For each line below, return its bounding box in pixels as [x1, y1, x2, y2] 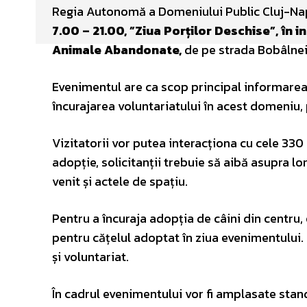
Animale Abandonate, [52, 40, 182, 59]
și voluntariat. [52, 247, 129, 266]
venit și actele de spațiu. [52, 172, 188, 191]
